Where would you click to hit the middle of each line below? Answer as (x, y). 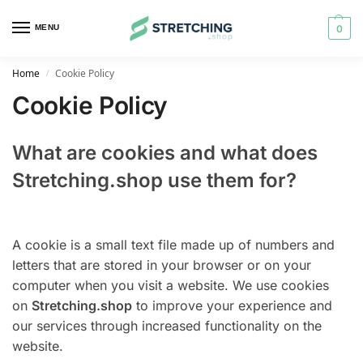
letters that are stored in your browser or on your (162, 265)
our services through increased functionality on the (167, 326)
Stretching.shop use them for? (154, 180)
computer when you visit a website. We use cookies (171, 285)
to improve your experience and (232, 305)
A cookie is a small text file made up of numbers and (173, 245)
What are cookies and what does (165, 153)
